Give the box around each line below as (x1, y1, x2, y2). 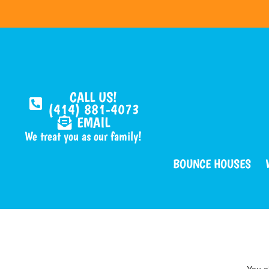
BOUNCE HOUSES (173, 156, 252, 171)
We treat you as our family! (24, 128, 142, 144)
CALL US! (70, 88, 118, 106)
